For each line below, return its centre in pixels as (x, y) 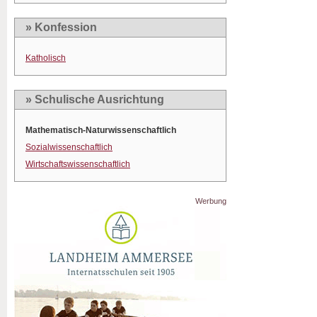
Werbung (211, 201)
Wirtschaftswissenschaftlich (78, 164)
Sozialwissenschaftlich (69, 147)
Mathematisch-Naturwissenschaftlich (101, 130)
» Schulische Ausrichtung (95, 99)
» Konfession (61, 27)
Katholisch (46, 58)
